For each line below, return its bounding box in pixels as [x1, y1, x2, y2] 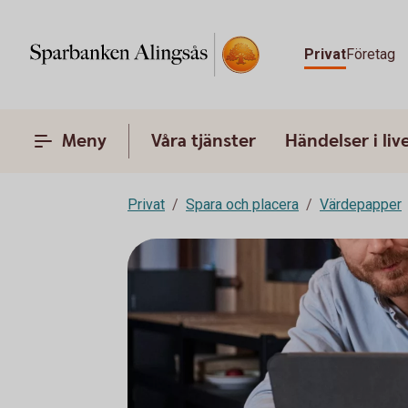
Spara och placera [186, 196, 299, 213]
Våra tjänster [151, 129, 256, 153]
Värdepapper [320, 196, 402, 213]
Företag [346, 46, 396, 63]
